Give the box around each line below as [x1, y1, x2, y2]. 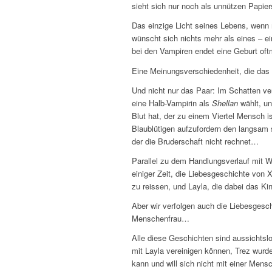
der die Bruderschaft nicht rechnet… [132, 135, 259, 147]
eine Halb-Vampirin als [132, 97, 212, 109]
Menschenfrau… [132, 212, 189, 224]
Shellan [212, 97, 238, 109]
